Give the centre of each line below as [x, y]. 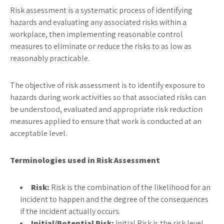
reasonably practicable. [50, 58]
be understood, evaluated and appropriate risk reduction [106, 109]
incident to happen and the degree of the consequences [114, 199]
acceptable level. [38, 133]
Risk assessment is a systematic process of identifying [101, 10]
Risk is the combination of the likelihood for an [130, 187]
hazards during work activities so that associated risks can [108, 97]
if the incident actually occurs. [70, 211]
